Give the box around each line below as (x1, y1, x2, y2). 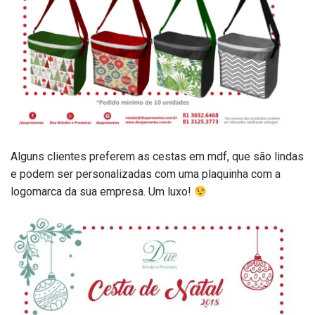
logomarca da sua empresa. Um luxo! (11, 185, 194, 199)
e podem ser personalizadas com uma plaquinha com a (11, 167, 281, 181)
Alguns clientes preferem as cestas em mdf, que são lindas (11, 150, 304, 164)
